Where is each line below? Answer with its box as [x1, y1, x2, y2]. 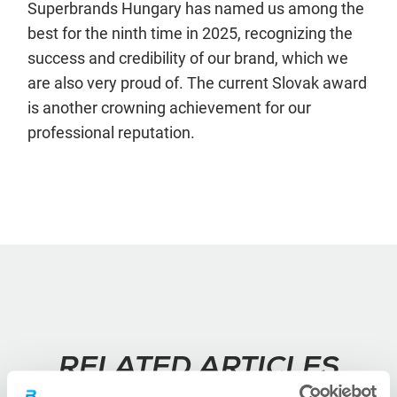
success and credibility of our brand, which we [27, 49, 348, 67]
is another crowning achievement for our [27, 98, 311, 117]
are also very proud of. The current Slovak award [27, 74, 367, 92]
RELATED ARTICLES [58, 354, 339, 383]
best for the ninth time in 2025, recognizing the [27, 24, 353, 43]
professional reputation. [27, 123, 195, 142]
